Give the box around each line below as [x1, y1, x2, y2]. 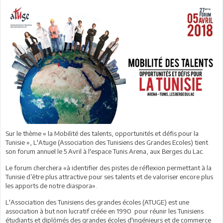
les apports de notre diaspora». [5, 181, 97, 190]
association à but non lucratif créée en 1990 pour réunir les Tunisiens [5, 207, 204, 215]
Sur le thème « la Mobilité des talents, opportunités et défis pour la [5, 129, 199, 137]
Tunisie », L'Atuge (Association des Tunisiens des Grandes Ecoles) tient [5, 138, 208, 146]
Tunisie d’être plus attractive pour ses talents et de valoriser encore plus [5, 172, 213, 181]
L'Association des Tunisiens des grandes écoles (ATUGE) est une [5, 198, 189, 206]
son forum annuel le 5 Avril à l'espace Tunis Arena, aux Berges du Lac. [5, 147, 204, 155]
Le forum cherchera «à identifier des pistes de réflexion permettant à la [5, 163, 212, 172]
